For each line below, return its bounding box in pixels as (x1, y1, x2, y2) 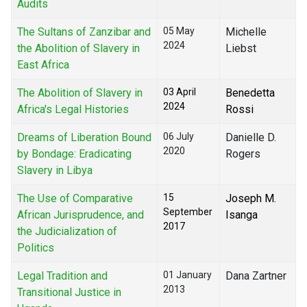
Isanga (225, 208, 258, 222)
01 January (163, 269, 212, 281)
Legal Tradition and (17, 269, 108, 283)
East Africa (17, 58, 69, 72)
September (163, 206, 212, 218)
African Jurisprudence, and (17, 208, 144, 222)
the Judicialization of (17, 225, 117, 238)
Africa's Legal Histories (17, 103, 129, 116)
